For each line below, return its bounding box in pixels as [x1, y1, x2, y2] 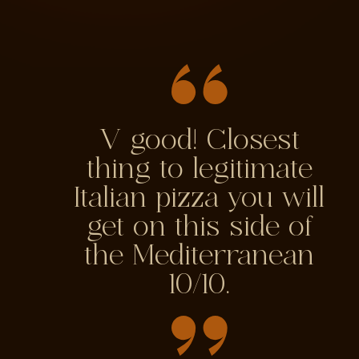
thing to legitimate [86, 156, 313, 184]
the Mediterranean [84, 243, 315, 270]
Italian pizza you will [74, 185, 325, 212]
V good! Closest [99, 127, 300, 155]
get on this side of [86, 214, 313, 241]
